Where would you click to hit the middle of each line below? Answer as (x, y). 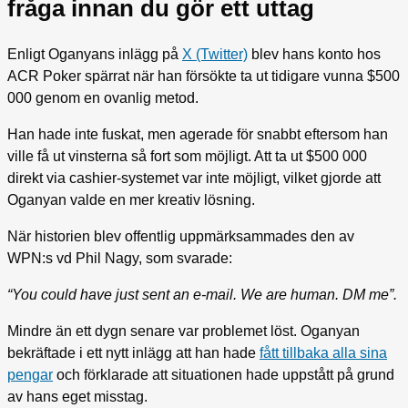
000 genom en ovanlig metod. (103, 98)
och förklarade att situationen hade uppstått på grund (224, 375)
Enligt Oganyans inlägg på (95, 55)
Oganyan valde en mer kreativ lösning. (131, 200)
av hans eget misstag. (77, 397)
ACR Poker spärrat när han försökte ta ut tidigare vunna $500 (204, 76)
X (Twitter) (215, 55)
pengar (30, 375)
